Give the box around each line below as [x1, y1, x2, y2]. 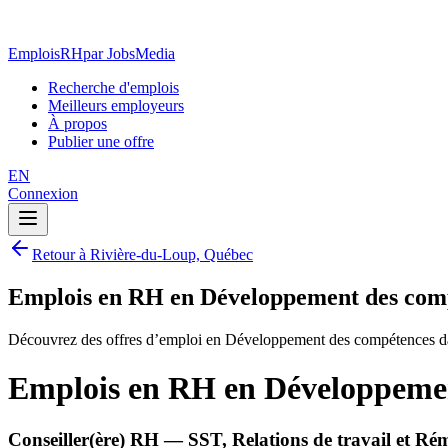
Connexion [8, 185, 78, 202]
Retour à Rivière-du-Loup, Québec [32, 246, 253, 263]
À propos [48, 115, 107, 132]
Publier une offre [48, 133, 154, 150]
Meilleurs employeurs [48, 97, 184, 114]
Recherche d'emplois [48, 79, 179, 96]
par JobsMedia [83, 45, 175, 62]
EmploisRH [8, 45, 83, 62]
